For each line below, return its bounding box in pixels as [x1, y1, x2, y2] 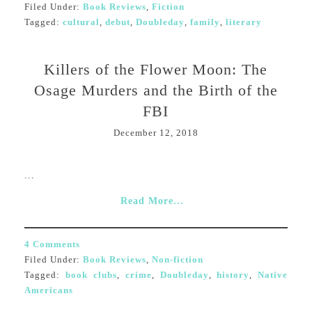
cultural [62, 17, 100, 27]
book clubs [65, 270, 117, 280]
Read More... [120, 196, 185, 206]
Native [258, 270, 288, 280]
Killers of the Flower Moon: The [44, 61, 268, 78]
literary [225, 17, 262, 27]
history [217, 270, 250, 280]
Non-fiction [151, 254, 203, 265]
